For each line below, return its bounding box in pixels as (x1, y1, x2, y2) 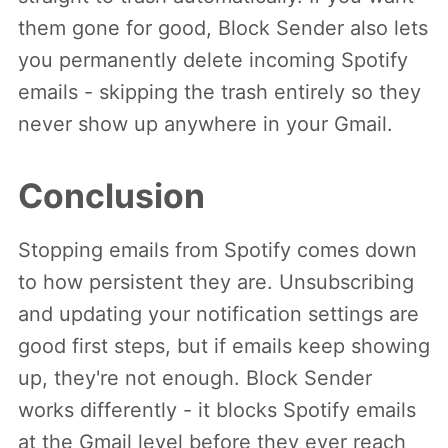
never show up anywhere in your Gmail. (18, 111, 393, 136)
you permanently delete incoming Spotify (18, 47, 408, 72)
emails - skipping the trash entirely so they (18, 79, 421, 104)
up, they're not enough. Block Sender (18, 365, 372, 390)
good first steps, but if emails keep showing (18, 333, 430, 358)
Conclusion (18, 174, 205, 216)
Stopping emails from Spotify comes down (18, 237, 417, 262)
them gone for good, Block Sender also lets (18, 15, 428, 40)
